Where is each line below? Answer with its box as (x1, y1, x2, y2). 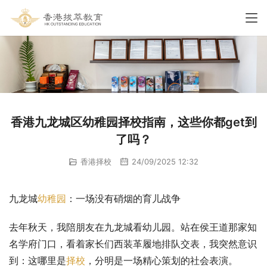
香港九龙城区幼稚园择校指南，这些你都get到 (10, 115, 257, 129)
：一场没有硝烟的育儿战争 (66, 193, 181, 205)
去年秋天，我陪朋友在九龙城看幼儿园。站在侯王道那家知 (9, 221, 257, 234)
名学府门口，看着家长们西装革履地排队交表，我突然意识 (9, 238, 257, 250)
